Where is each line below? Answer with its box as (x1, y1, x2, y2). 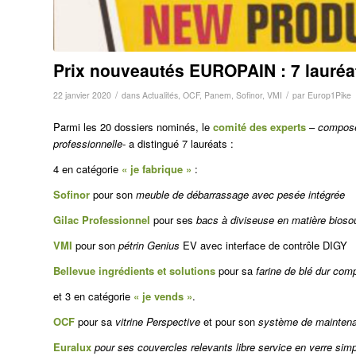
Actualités (142, 88, 178, 101)
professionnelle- (53, 135, 126, 151)
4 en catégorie (53, 161, 118, 176)
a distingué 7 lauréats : (126, 135, 234, 151)
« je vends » (133, 288, 192, 304)
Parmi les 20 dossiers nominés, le (53, 118, 213, 134)
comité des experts (213, 118, 306, 134)
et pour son (200, 313, 258, 329)
